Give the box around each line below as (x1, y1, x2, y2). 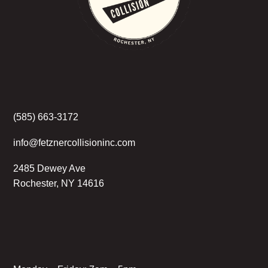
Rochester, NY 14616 (13, 178, 105, 189)
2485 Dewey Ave (13, 163, 86, 174)
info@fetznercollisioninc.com (13, 138, 136, 148)
